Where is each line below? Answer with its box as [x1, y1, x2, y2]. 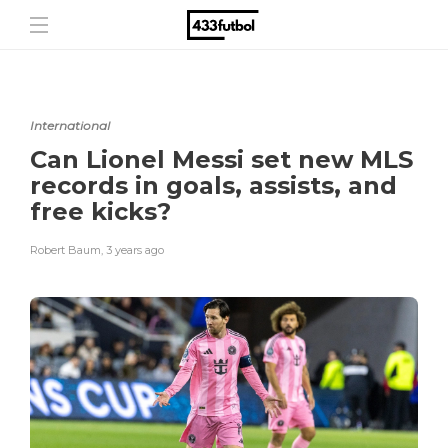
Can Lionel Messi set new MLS [30, 145, 413, 174]
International [30, 118, 110, 133]
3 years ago [106, 243, 164, 257]
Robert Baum [30, 243, 101, 257]
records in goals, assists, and [30, 171, 397, 200]
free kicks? [30, 197, 171, 226]
